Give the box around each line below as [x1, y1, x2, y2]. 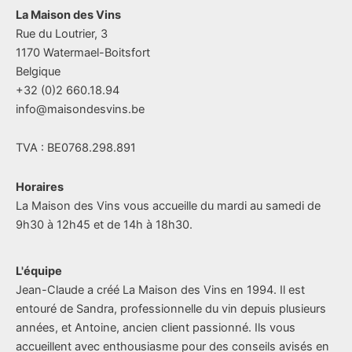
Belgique [16, 64, 60, 79]
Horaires [16, 179, 64, 194]
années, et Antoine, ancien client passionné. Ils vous [16, 321, 295, 335]
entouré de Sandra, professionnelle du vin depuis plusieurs [16, 302, 326, 317]
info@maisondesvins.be [16, 101, 145, 116]
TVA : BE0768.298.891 [16, 141, 136, 156]
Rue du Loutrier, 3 [16, 26, 108, 41]
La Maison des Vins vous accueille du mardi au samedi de [16, 198, 321, 213]
